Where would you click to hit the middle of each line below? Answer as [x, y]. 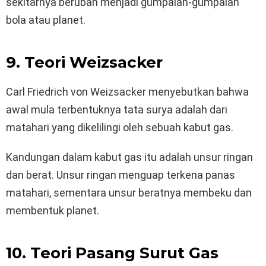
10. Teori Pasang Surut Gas [112, 253]
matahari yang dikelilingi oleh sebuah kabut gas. [120, 128]
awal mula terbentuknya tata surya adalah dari [117, 110]
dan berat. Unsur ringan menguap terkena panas [121, 175]
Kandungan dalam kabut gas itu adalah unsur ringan [129, 157]
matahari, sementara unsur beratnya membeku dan [129, 193]
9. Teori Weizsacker [84, 63]
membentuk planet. [53, 211]
